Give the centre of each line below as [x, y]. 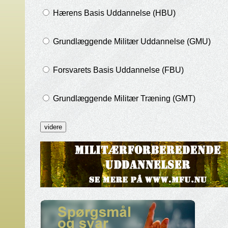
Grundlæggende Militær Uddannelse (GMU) [131, 41]
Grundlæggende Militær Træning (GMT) [123, 98]
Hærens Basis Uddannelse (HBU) [113, 13]
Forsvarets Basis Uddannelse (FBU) [117, 70]
